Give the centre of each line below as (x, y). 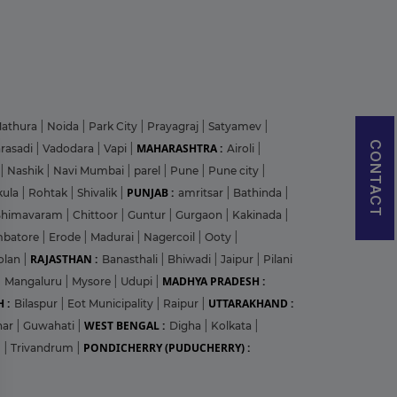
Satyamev (236, 126)
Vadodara (70, 148)
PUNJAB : (150, 192)
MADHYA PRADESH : (214, 281)
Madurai (113, 237)
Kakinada (258, 214)
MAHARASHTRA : (179, 148)
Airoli (242, 148)
